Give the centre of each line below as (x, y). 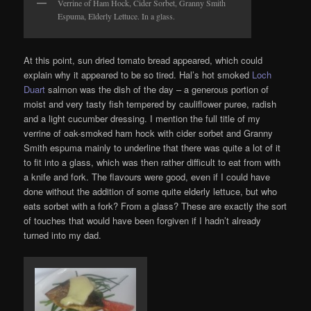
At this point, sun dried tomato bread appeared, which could (143, 60)
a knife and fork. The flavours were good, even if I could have (147, 176)
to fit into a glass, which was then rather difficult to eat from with (152, 162)
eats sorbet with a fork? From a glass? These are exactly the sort (155, 205)
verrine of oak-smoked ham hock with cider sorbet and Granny (149, 133)
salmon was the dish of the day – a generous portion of (157, 89)
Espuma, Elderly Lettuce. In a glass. (117, 16)
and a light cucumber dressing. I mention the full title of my (142, 118)
